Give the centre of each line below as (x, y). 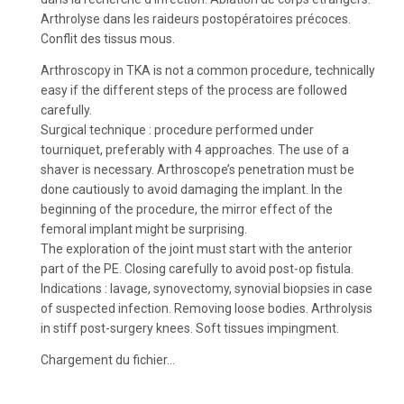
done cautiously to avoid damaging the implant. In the (192, 189)
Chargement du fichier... (108, 360)
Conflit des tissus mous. (108, 39)
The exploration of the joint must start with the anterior (197, 249)
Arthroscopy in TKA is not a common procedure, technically (208, 70)
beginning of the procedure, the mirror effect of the (187, 209)
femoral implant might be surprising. (144, 229)
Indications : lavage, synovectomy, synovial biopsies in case (207, 289)
